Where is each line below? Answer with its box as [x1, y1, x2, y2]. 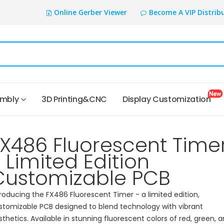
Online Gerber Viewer [53, 7, 127, 17]
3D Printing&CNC [41, 93, 107, 105]
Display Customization [122, 93, 214, 105]
